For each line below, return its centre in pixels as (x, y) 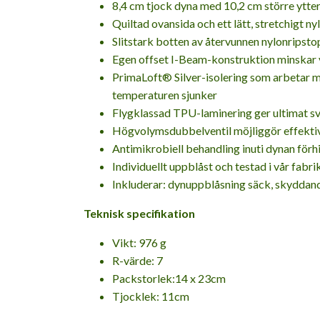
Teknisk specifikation (139, 213)
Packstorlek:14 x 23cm (169, 278)
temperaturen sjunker (165, 94)
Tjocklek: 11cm (151, 296)
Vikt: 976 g (139, 242)
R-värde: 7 (137, 260)
